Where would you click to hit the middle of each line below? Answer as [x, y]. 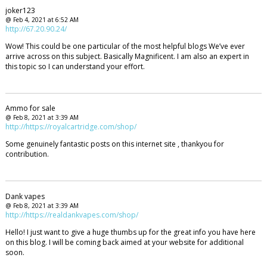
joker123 [20, 10]
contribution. [27, 154]
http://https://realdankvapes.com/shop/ [72, 215]
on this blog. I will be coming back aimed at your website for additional [124, 243]
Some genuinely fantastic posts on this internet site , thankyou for [114, 144]
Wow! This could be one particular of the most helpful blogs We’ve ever [125, 46]
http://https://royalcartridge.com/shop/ [71, 127]
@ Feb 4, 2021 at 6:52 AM [42, 19]
